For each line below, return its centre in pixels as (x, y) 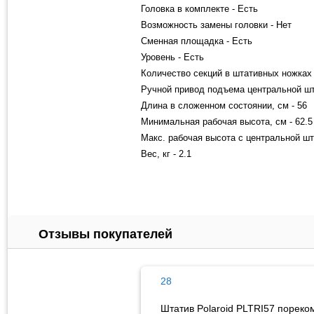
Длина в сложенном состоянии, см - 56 (224, 105)
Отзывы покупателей (105, 234)
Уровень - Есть (172, 57)
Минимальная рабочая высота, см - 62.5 (227, 121)
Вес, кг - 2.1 (166, 153)
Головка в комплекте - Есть (199, 8)
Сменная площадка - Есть (197, 41)
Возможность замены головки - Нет (216, 25)
